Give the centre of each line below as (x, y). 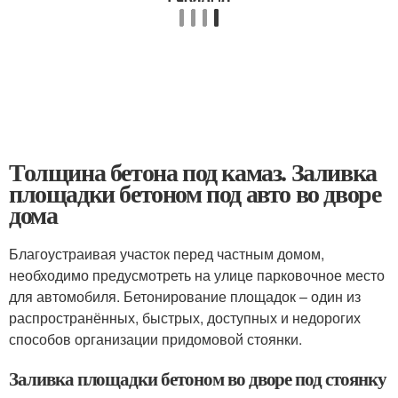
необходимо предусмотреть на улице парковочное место (197, 275)
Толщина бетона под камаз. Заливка (193, 171)
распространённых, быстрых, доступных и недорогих (185, 317)
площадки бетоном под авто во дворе (195, 193)
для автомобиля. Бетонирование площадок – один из (185, 296)
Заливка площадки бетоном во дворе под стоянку (198, 378)
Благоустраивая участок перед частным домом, (167, 253)
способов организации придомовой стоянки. (155, 338)
